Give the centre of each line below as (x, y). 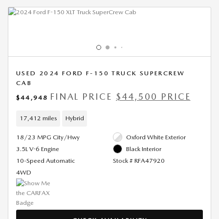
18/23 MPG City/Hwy (48, 137)
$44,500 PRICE (153, 96)
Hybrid (75, 118)
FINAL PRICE (81, 96)
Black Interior (144, 149)
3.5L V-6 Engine (38, 149)
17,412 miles (38, 118)
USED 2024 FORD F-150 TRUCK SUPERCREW (101, 73)
